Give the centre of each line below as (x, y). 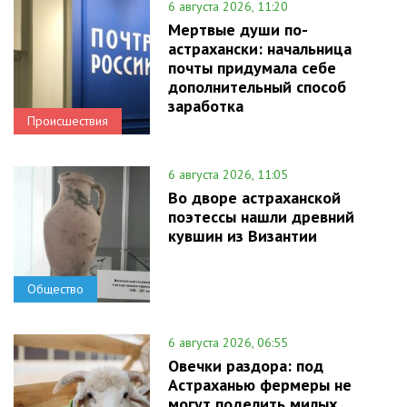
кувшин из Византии (243, 236)
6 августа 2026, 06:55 (228, 343)
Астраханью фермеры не (260, 385)
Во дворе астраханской (254, 198)
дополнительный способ (257, 87)
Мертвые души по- (238, 30)
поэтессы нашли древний (261, 217)
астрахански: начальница (260, 49)
